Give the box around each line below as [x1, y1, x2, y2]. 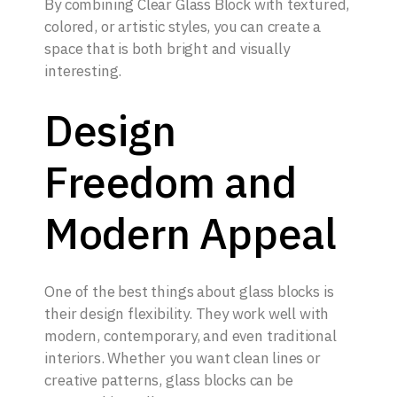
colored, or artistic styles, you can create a [44, 17, 322, 37]
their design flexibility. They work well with [44, 304, 330, 324]
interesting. [44, 61, 122, 82]
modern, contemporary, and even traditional [44, 326, 337, 346]
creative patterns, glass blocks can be [44, 370, 293, 391]
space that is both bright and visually [44, 39, 290, 59]
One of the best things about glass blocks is [44, 282, 334, 302]
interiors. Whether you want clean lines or [44, 348, 321, 369]
